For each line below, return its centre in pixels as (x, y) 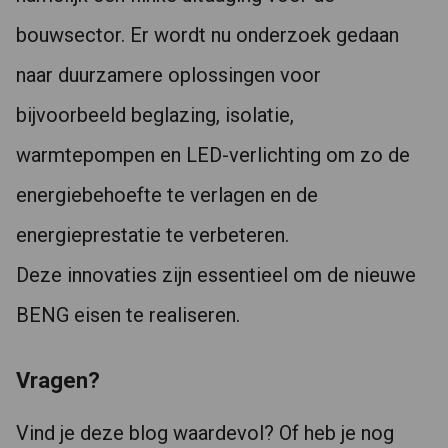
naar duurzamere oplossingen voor (168, 75)
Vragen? (58, 381)
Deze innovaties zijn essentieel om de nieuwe (216, 275)
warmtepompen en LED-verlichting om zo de (213, 155)
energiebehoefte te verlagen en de (167, 195)
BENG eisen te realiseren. (128, 315)
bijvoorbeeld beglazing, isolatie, (155, 115)
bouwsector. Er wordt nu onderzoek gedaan (207, 35)
